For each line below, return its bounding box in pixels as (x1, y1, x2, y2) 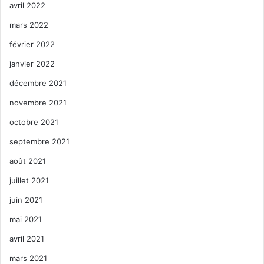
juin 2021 (9, 194, 42, 204)
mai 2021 (9, 214, 42, 224)
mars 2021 (9, 253, 47, 263)
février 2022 (9, 39, 55, 49)
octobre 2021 (9, 117, 58, 127)
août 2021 (9, 156, 46, 166)
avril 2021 (9, 233, 44, 243)
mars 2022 (9, 19, 48, 29)
